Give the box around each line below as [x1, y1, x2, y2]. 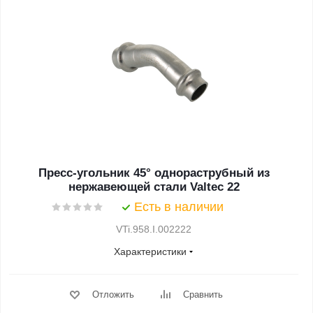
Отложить [92, 289, 134, 300]
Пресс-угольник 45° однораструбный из [38, 166, 270, 180]
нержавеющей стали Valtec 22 [68, 180, 240, 194]
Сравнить [182, 289, 223, 300]
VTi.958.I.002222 [116, 224, 191, 235]
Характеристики [114, 246, 187, 257]
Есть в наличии [134, 200, 224, 214]
